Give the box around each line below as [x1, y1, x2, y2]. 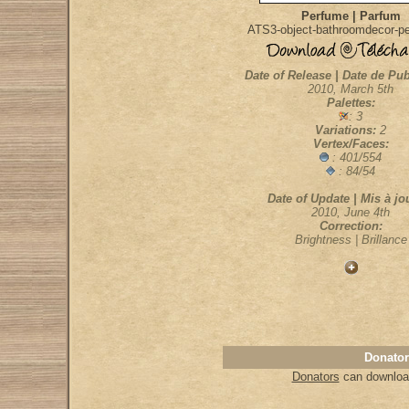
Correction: [319, 219, 383, 233]
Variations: [315, 123, 380, 137]
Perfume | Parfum [300, 9, 401, 23]
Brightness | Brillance [294, 233, 407, 246]
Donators [291, 370, 340, 383]
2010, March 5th [308, 82, 393, 96]
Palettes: [326, 96, 375, 110]
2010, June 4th [311, 205, 390, 219]
